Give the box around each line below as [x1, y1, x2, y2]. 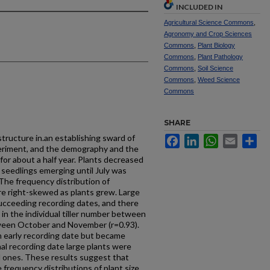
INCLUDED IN [176, 2, 222, 11]
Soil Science [198, 64, 233, 72]
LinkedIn [199, 134, 231, 143]
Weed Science [198, 76, 240, 83]
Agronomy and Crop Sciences [164, 30, 252, 37]
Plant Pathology [198, 53, 243, 60]
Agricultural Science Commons [164, 19, 254, 26]
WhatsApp [218, 134, 257, 143]
